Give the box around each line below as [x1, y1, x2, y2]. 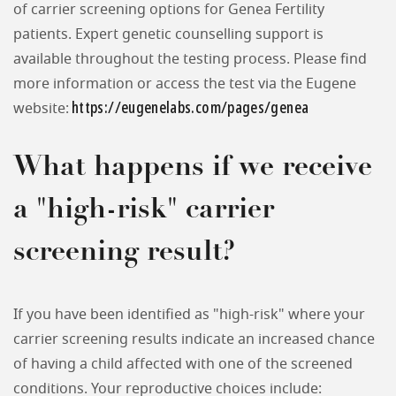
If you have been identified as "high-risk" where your [13, 308, 365, 322]
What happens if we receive [13, 154, 372, 182]
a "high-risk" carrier [13, 196, 274, 225]
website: [13, 102, 69, 116]
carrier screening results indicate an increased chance [13, 332, 375, 346]
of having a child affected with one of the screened [13, 357, 353, 371]
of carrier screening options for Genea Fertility [13, 3, 324, 17]
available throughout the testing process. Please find [13, 52, 367, 66]
